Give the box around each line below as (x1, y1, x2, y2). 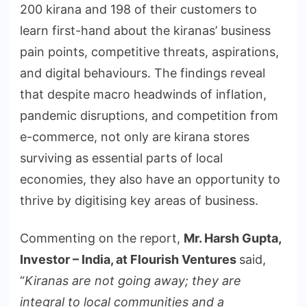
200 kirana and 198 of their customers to (20, 1, 257, 16)
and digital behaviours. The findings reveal (20, 65, 265, 80)
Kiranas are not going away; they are (25, 273, 241, 288)
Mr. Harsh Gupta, (184, 230, 281, 245)
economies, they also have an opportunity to (20, 171, 280, 186)
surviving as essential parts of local (20, 150, 223, 165)
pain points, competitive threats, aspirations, (20, 44, 279, 59)
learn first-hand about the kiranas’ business (20, 23, 271, 38)
